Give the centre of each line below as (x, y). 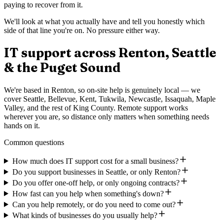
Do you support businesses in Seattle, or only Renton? (96, 172)
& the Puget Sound (62, 68)
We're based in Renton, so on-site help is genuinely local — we (102, 90)
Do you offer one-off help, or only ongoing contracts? (96, 183)
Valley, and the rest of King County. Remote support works (96, 108)
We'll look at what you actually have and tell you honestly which (104, 22)
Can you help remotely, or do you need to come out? (94, 204)
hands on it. (22, 125)
